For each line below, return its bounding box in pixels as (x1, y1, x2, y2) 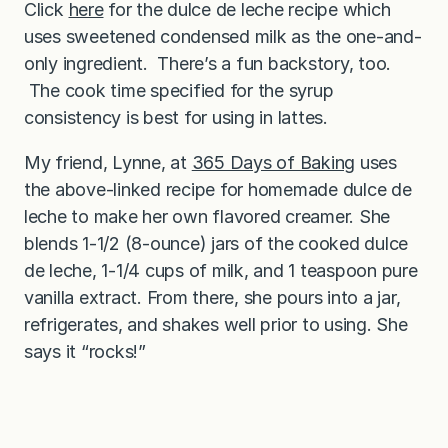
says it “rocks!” (24, 340, 146, 362)
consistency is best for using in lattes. (24, 106, 328, 128)
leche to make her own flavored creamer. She (24, 205, 391, 227)
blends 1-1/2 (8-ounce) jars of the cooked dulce (24, 232, 409, 254)
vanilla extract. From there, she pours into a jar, (24, 286, 401, 308)
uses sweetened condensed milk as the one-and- (24, 25, 422, 47)
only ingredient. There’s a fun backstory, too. (24, 52, 392, 74)
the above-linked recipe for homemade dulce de (24, 178, 412, 200)
